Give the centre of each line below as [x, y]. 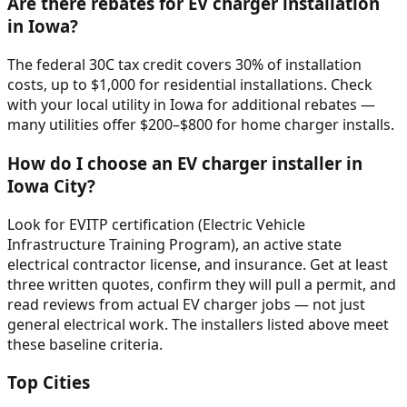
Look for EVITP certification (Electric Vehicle [156, 224]
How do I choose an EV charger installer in [185, 163]
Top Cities [49, 382]
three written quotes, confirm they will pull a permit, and [202, 284]
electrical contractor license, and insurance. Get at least [198, 264]
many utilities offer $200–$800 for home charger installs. [201, 125]
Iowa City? [51, 185]
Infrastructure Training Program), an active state [174, 244]
